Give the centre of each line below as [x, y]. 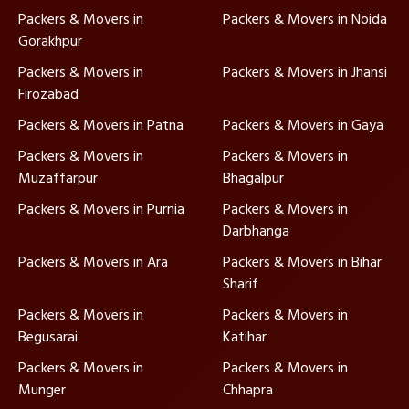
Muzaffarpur [58, 178]
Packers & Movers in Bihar [302, 262]
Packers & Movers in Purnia [101, 210]
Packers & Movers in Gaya [303, 126]
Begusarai [48, 337]
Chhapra [248, 390]
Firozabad [48, 94]
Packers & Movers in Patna [101, 126]
